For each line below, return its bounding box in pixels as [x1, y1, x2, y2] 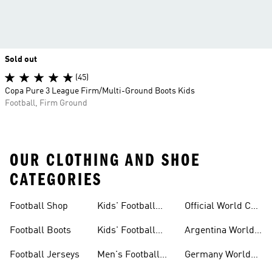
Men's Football [97, 250, 160, 260]
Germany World [185, 250, 251, 260]
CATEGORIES [10, 169, 102, 190]
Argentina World [185, 226, 254, 236]
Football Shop [10, 202, 68, 211]
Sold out [5, 55, 37, 64]
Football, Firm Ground [5, 99, 87, 107]
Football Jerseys [10, 250, 80, 260]
